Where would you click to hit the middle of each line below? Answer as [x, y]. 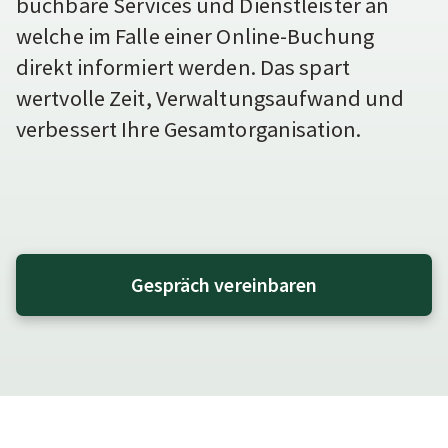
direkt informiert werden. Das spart [183, 67]
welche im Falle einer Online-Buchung [195, 36]
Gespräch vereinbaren [224, 285]
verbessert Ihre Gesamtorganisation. [188, 129]
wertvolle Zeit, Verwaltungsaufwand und [210, 98]
